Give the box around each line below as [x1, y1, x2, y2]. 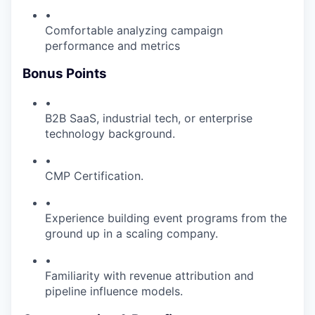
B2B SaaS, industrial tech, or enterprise [45, 111, 252, 126]
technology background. [45, 127, 175, 141]
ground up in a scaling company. [45, 226, 218, 241]
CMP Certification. [45, 169, 143, 184]
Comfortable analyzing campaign [45, 22, 223, 37]
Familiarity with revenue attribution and [45, 269, 254, 283]
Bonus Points [22, 65, 107, 82]
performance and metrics [45, 38, 180, 53]
